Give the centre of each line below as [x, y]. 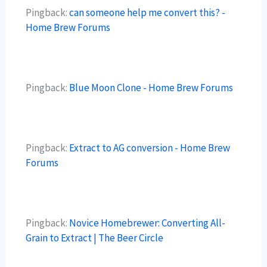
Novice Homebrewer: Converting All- [148, 223]
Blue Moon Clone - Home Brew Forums [151, 88]
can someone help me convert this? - [148, 12]
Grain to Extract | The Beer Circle [95, 238]
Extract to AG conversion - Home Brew [150, 148]
